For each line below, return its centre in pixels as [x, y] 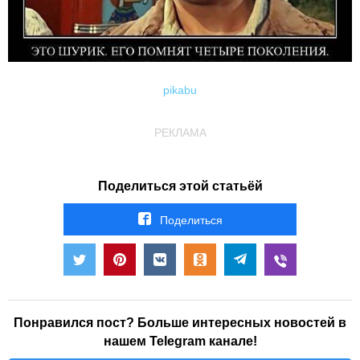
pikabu [180, 90]
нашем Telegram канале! [180, 342]
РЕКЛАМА [180, 133]
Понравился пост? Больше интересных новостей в [180, 323]
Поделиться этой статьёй [180, 186]
